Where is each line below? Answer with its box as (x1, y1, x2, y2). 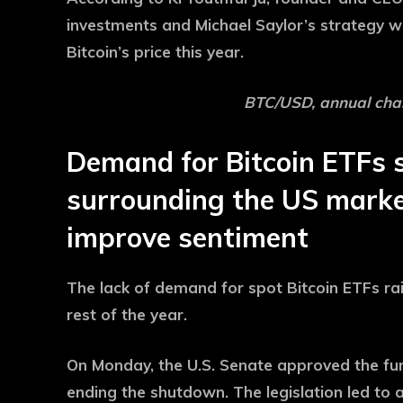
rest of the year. (67, 305, 187, 324)
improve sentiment (67, 220, 309, 255)
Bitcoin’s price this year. (67, 42, 244, 61)
